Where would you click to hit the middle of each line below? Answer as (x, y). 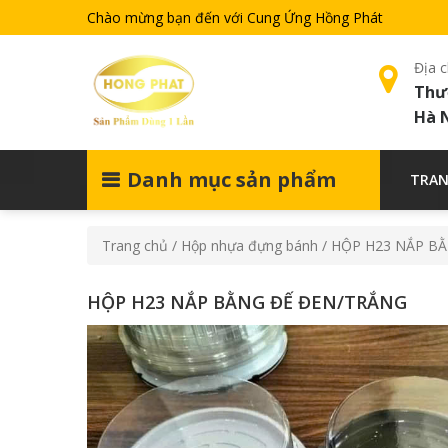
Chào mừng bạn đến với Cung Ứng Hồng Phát (235, 17)
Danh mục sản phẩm (231, 179)
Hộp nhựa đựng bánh (249, 245)
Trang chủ (135, 245)
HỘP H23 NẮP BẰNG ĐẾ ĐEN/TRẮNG (247, 302)
